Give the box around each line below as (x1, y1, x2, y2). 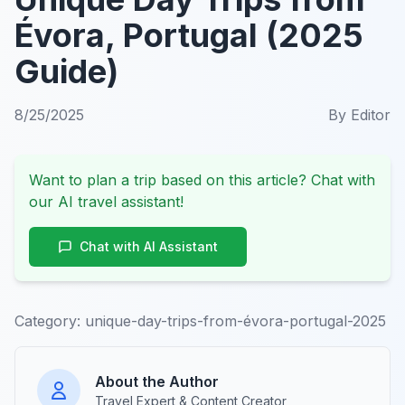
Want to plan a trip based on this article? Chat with (29, 170, 375, 189)
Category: (14, 311, 80, 330)
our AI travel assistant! (29, 192, 184, 211)
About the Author (95, 372, 219, 391)
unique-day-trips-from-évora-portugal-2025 (85, 311, 386, 330)
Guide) (14, 51, 118, 91)
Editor (351, 105, 391, 124)
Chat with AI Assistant (80, 238, 218, 254)
